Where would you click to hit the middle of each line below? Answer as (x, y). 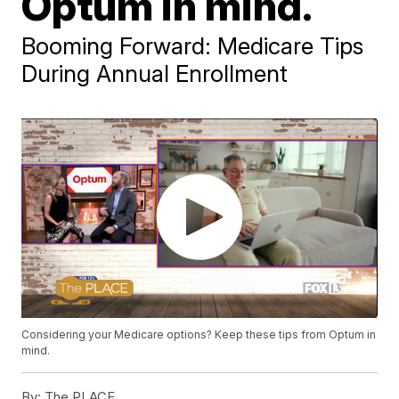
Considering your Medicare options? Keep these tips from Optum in (199, 335)
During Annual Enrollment (155, 73)
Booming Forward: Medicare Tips (193, 45)
